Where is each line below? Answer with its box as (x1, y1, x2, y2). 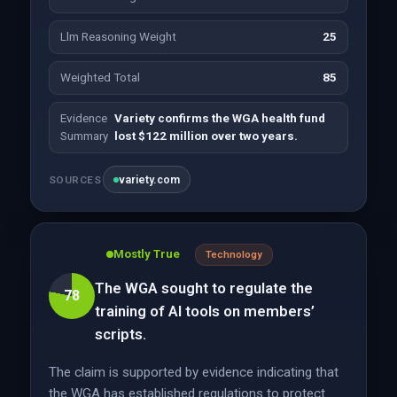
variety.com (119, 173, 181, 186)
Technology (205, 248, 262, 261)
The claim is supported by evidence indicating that (48, 364, 339, 380)
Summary (59, 129, 108, 143)
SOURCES (48, 173, 102, 186)
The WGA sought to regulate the (94, 279, 313, 297)
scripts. (94, 325, 146, 343)
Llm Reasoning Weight (59, 30, 176, 43)
